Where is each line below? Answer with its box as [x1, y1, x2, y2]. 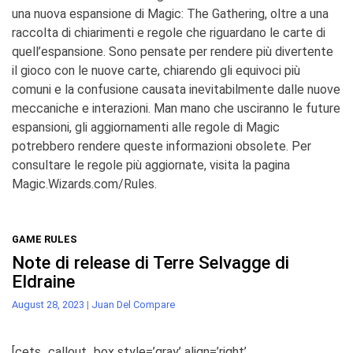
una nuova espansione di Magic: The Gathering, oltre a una [12, 6, 329, 21]
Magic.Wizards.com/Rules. [12, 176, 157, 191]
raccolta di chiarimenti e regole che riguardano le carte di [12, 24, 325, 40]
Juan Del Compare [91, 298, 175, 310]
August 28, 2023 [12, 298, 84, 310]
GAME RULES [12, 232, 77, 245]
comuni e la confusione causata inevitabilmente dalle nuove [12, 81, 340, 97]
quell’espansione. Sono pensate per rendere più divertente [12, 43, 333, 59]
